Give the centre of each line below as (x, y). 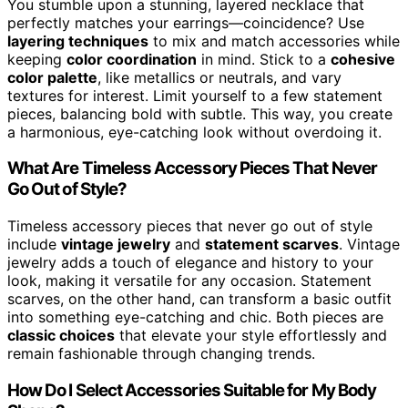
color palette (52, 77)
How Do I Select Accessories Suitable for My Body (192, 390)
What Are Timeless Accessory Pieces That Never (192, 168)
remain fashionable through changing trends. (161, 354)
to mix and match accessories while (274, 41)
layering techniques (78, 41)
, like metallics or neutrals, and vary (219, 77)
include (34, 245)
